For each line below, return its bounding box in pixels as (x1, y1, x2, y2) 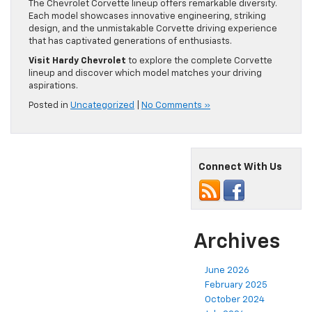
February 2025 (205, 281, 267, 290)
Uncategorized (70, 101, 134, 111)
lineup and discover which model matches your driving (29, 69, 262, 79)
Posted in (29, 101, 70, 111)
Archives (194, 232, 280, 253)
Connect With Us (198, 162, 282, 173)
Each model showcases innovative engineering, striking (29, 12, 266, 22)
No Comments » (141, 101, 210, 111)
